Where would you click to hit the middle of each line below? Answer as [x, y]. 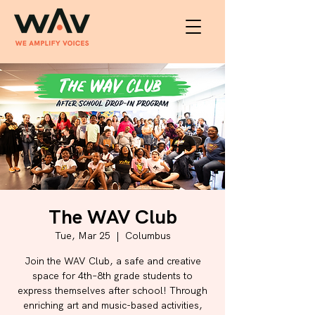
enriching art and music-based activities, [112, 305]
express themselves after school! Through [112, 290]
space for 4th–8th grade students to [112, 276]
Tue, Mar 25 [82, 236]
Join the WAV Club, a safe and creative [112, 261]
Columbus [148, 236]
